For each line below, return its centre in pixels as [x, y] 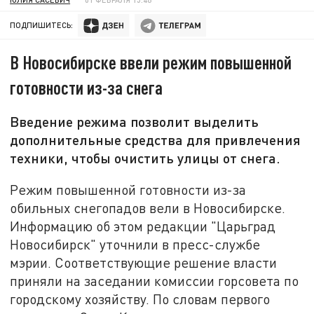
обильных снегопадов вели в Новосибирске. [148, 207]
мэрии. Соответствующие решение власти [144, 262]
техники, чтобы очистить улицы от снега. [145, 158]
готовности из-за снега [87, 88]
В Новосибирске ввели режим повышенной [151, 62]
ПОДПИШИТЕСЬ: [42, 25]
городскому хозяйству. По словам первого [140, 299]
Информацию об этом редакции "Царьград [143, 226]
